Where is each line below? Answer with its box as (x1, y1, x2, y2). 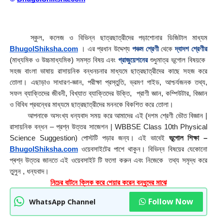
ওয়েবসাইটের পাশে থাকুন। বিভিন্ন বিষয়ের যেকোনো (78, 145, 207, 153)
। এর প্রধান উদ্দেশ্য (78, 45, 132, 53)
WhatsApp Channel (29, 197, 95, 206)
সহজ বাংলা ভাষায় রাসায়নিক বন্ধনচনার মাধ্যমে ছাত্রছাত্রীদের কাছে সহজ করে (10, 67, 207, 75)
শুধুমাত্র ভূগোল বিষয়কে (148, 56, 208, 64)
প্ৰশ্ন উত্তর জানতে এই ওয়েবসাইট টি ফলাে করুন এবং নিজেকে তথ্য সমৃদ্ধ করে (10, 156, 207, 164)
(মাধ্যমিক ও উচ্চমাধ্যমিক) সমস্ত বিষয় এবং (10, 56, 119, 64)
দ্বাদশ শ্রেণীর (175, 45, 208, 53)
